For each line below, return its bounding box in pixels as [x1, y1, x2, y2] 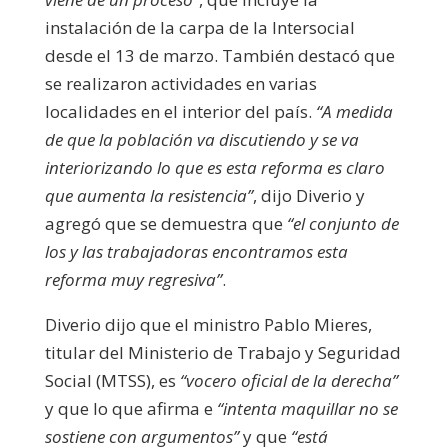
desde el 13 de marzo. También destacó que [44, 43, 395, 67]
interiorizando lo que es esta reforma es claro [44, 155, 385, 179]
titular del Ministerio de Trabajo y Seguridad [44, 340, 401, 364]
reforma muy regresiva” [44, 267, 222, 291]
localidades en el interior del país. [44, 99, 316, 123]
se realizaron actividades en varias [44, 71, 317, 95]
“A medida [315, 99, 393, 123]
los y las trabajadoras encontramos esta [44, 239, 348, 263]
